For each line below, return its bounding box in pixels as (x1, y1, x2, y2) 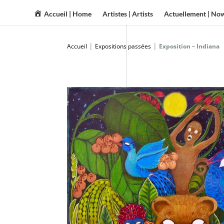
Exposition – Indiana (159, 41, 220, 50)
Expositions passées (95, 41, 151, 50)
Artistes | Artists (102, 9, 153, 18)
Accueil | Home (44, 9, 92, 18)
